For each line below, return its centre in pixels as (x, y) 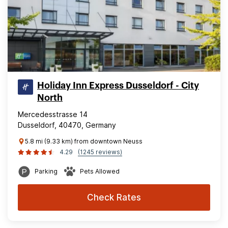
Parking (46, 171)
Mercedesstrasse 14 (53, 114)
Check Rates (114, 197)
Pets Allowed (100, 171)
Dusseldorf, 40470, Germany (67, 125)
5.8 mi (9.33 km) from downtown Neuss (84, 141)
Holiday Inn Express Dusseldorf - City (118, 85)
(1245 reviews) (100, 152)
